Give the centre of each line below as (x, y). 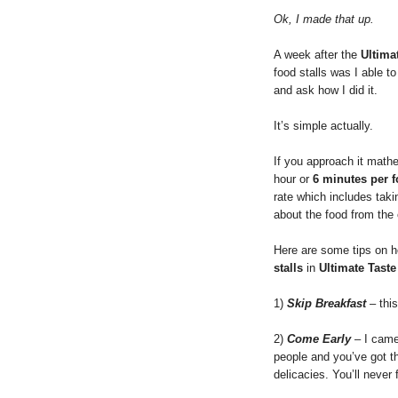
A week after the (317, 54)
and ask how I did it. (326, 90)
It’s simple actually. (323, 125)
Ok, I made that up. (324, 19)
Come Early (319, 338)
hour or (293, 179)
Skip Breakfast (326, 303)
